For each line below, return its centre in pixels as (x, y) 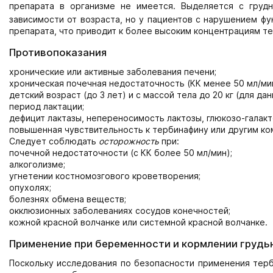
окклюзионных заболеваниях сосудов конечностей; (120, 211)
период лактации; (47, 107)
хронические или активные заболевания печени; (113, 72)
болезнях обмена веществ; (68, 199)
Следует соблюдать (54, 141)
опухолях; (30, 188)
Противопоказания (58, 53)
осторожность (129, 141)
